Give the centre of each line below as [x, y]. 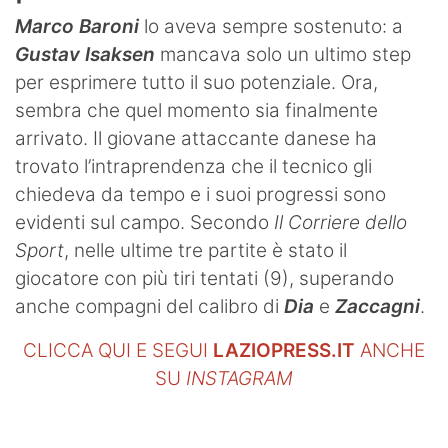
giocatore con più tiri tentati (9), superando [204, 278]
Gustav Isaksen [85, 54]
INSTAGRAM [239, 378]
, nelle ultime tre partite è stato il [205, 250]
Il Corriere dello [340, 222]
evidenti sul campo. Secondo [144, 222]
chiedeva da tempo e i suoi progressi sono [200, 194]
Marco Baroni [77, 26]
